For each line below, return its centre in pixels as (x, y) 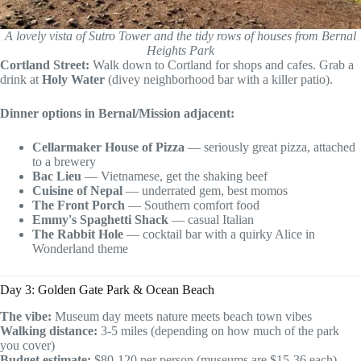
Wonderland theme (80, 249)
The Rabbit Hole (78, 234)
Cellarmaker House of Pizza (108, 147)
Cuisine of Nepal (77, 191)
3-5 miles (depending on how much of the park (218, 331)
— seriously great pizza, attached (270, 147)
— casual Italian (211, 220)
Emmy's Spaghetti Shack (100, 220)
